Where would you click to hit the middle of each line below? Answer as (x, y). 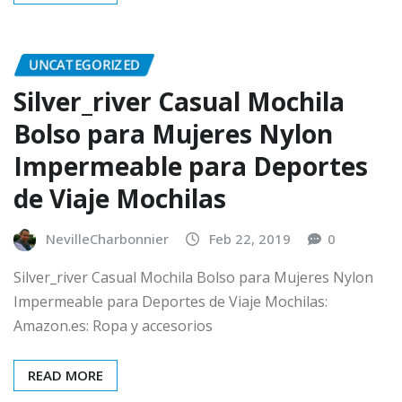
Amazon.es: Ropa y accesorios (113, 326)
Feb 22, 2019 (250, 238)
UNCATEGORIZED (84, 65)
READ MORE (66, 376)
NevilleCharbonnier (107, 238)
